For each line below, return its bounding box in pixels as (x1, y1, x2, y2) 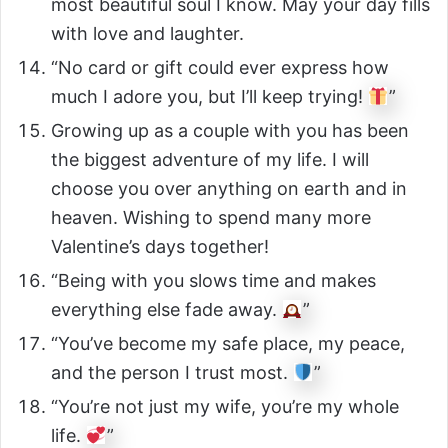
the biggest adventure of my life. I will (51, 148, 369, 170)
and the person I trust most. (51, 361, 293, 383)
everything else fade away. (51, 298, 282, 320)
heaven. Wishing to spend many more (51, 206, 371, 228)
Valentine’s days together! (51, 235, 269, 257)
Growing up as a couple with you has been (51, 119, 409, 141)
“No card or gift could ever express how (51, 56, 389, 78)
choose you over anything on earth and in (51, 177, 407, 199)
